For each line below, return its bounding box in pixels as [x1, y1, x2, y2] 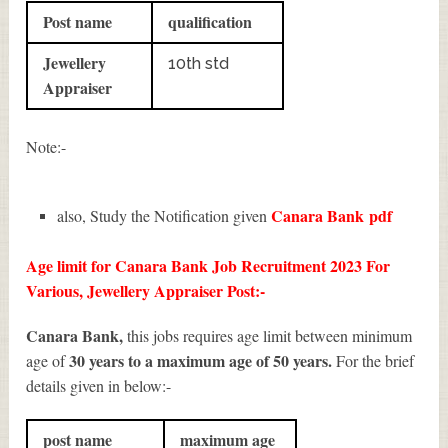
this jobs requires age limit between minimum [127, 325, 413, 347]
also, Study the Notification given [56, 204, 271, 226]
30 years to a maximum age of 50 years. [69, 349, 337, 373]
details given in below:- [26, 375, 172, 397]
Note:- [26, 135, 67, 157]
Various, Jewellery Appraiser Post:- [26, 279, 266, 303]
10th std [168, 53, 230, 73]
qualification [168, 9, 253, 33]
